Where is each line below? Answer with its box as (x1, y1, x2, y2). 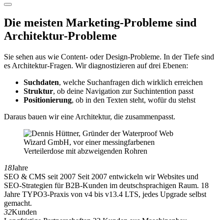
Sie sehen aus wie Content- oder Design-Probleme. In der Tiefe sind (4, 52, 214, 61)
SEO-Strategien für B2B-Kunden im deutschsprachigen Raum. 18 (4, 181, 209, 190)
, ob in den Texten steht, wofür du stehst (72, 95, 195, 104)
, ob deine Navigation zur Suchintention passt (53, 86, 193, 95)
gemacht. (4, 198, 32, 207)
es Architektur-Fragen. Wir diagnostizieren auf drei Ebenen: (4, 61, 188, 70)
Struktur (24, 86, 53, 95)
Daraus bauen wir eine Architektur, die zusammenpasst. (4, 112, 175, 121)
